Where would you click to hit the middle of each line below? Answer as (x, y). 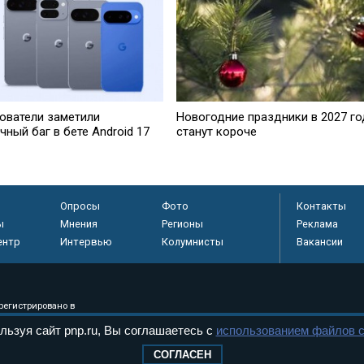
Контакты (321, 206)
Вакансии (320, 241)
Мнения (78, 223)
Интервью (86, 241)
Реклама (317, 223)
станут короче (216, 132)
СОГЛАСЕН (182, 355)
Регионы (182, 223)
